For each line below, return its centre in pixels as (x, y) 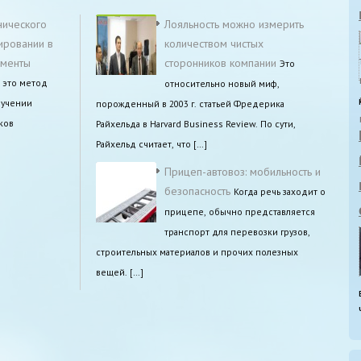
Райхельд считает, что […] (151, 143)
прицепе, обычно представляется (240, 211)
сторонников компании (220, 62)
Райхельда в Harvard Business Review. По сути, (196, 123)
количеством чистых (214, 43)
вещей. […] (120, 272)
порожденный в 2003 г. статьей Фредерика (190, 103)
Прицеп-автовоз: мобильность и (243, 171)
